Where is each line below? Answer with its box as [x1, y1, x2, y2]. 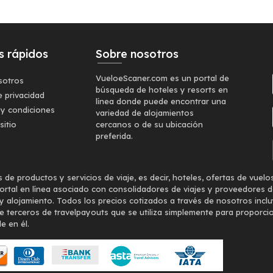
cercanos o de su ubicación [96, 119, 203, 129]
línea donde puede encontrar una [96, 96, 226, 106]
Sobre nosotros [96, 47, 179, 61]
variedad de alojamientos [96, 108, 194, 118]
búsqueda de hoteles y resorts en [96, 85, 228, 94]
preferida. [96, 131, 133, 141]
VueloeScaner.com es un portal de [96, 73, 229, 83]
